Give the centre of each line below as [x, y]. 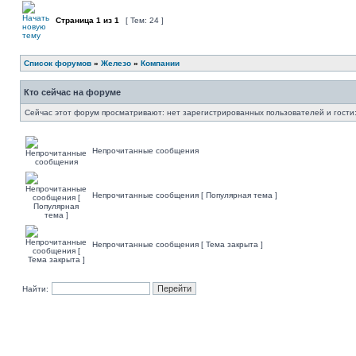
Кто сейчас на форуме [72, 92]
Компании [160, 63]
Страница [75, 20]
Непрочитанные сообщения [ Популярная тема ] [185, 195]
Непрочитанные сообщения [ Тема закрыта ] [178, 244]
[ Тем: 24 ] [145, 20]
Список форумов [58, 63]
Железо [116, 63]
